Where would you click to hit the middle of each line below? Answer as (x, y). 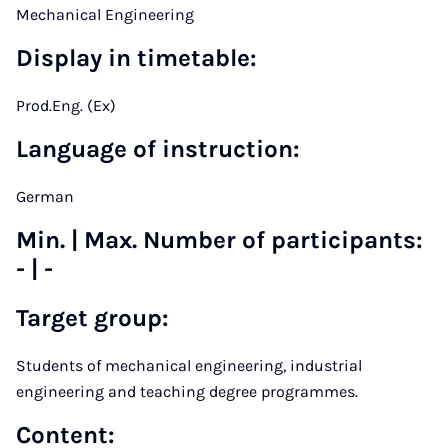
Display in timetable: (136, 58)
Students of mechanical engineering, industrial (189, 365)
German (45, 196)
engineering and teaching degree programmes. (187, 391)
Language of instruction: (158, 149)
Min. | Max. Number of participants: (219, 240)
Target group (89, 318)
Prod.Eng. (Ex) (66, 105)
